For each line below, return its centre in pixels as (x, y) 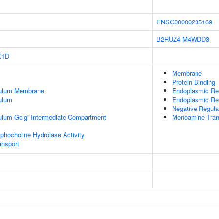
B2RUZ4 (168, 39)
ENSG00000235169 (184, 22)
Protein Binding (194, 82)
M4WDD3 (196, 39)
